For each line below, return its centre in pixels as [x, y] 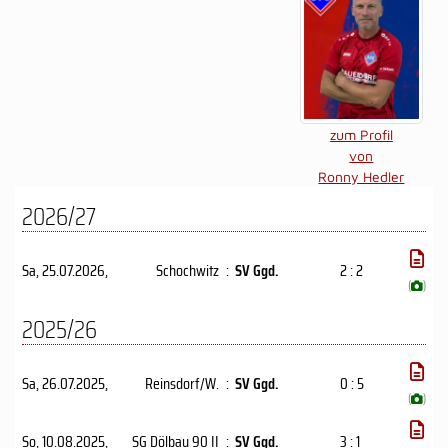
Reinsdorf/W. [182, 383]
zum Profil [361, 134]
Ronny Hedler [361, 176]
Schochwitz [187, 270]
